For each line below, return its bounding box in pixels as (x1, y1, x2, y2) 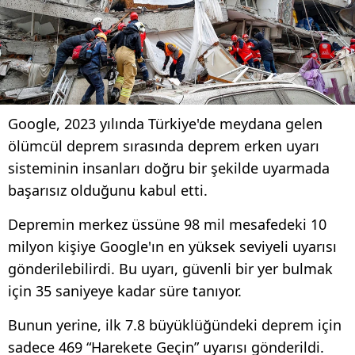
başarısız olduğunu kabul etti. (8, 180, 208, 200)
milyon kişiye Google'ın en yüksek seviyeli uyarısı (8, 236, 337, 256)
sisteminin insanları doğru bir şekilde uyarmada (8, 158, 330, 177)
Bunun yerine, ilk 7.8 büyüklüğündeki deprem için (8, 315, 342, 334)
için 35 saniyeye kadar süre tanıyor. (8, 281, 242, 300)
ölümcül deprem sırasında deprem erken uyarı (8, 136, 319, 155)
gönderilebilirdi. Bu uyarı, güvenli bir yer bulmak (8, 258, 333, 278)
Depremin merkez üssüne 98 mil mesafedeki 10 (8, 214, 326, 234)
